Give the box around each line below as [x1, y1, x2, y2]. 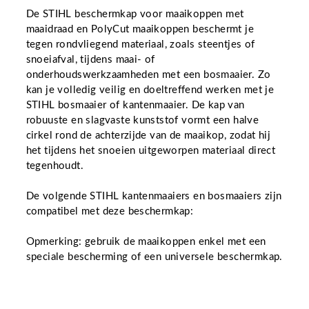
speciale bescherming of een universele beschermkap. [26, 252, 283, 262]
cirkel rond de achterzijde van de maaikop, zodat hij [26, 130, 271, 141]
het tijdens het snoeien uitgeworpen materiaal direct [26, 146, 276, 156]
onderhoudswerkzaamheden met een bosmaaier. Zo [26, 70, 271, 80]
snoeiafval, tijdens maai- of [26, 54, 155, 65]
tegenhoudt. [26, 161, 83, 171]
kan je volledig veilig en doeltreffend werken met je [26, 85, 275, 95]
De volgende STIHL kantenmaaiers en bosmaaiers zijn [26, 191, 282, 201]
